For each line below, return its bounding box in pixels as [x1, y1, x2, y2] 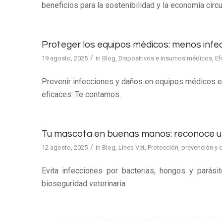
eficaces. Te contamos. [41, 90, 121, 100]
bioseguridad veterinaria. [41, 179, 127, 189]
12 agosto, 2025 [41, 143, 88, 151]
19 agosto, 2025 [41, 54, 88, 62]
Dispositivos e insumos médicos [118, 54, 212, 62]
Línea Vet [118, 143, 145, 151]
